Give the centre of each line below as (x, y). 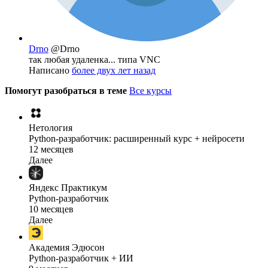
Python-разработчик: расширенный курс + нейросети (137, 139)
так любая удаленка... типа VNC (95, 60)
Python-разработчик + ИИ (81, 258)
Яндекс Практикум (68, 188)
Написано (50, 71)
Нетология (51, 128)
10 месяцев (51, 209)
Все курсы (150, 91)
